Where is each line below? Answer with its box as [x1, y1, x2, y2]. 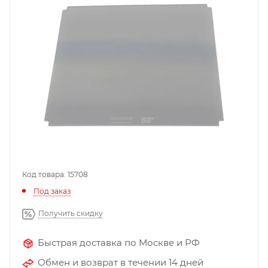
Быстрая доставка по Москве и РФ [38, 236, 200, 248]
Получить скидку [38, 208, 103, 218]
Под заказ [33, 186, 71, 196]
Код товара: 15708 [22, 170, 88, 179]
